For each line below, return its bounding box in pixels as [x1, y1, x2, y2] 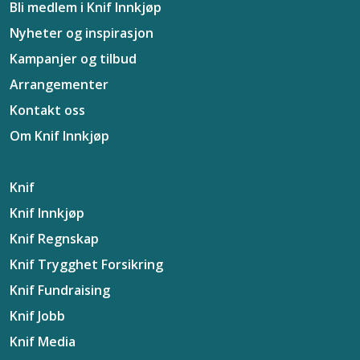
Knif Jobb [10, 307, 65, 325]
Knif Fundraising [10, 281, 110, 299]
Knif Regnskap [10, 230, 99, 247]
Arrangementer [10, 76, 108, 93]
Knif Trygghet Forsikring [10, 256, 163, 273]
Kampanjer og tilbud [10, 50, 137, 67]
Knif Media [10, 333, 76, 350]
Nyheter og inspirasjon [10, 24, 153, 42]
